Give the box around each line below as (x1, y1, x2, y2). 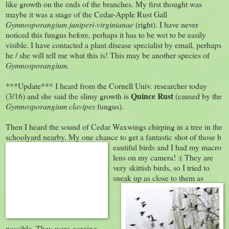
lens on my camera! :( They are (113, 152, 213, 163)
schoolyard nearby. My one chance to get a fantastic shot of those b (6, 131, 221, 143)
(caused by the (173, 90, 222, 102)
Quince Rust (131, 90, 173, 102)
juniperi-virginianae (67, 19, 133, 30)
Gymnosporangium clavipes (6, 101, 95, 112)
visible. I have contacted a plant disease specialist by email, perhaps (6, 39, 221, 51)
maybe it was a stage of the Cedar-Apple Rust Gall (6, 9, 167, 20)
